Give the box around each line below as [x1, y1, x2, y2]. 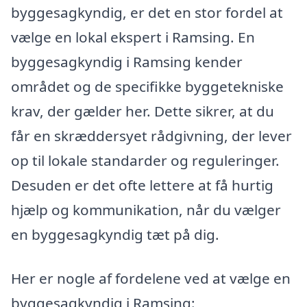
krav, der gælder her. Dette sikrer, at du [11, 101, 274, 121]
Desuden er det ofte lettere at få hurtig [11, 175, 273, 195]
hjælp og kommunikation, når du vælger [11, 200, 281, 220]
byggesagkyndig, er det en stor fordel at [11, 3, 283, 23]
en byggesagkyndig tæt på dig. [11, 225, 219, 245]
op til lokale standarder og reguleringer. [11, 151, 280, 171]
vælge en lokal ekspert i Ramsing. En [11, 27, 255, 47]
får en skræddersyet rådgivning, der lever [11, 126, 292, 146]
